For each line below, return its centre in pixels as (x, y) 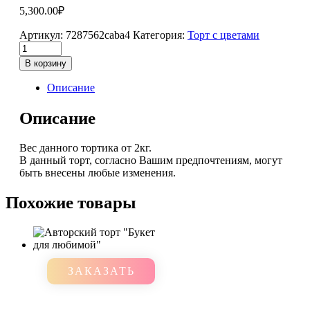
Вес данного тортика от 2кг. (87, 147)
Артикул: (43, 35)
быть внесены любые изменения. (98, 172)
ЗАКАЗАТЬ (101, 271)
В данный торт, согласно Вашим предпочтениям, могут (151, 160)
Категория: (160, 35)
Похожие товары (71, 203)
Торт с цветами (224, 35)
